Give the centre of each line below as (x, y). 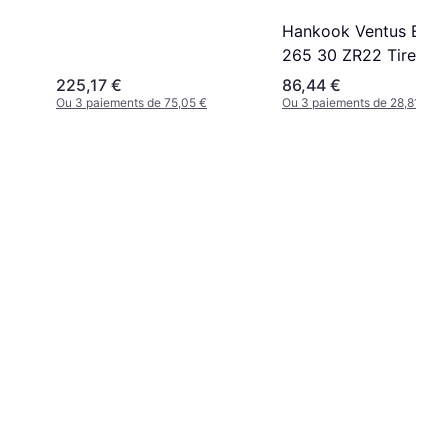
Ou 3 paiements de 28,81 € (356, 102)
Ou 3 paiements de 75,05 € (131, 102)
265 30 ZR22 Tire (349, 54)
